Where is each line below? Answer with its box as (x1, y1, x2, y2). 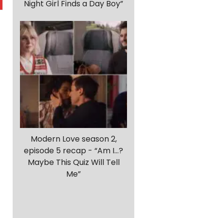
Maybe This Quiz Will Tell (27, 157, 120, 168)
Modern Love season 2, (30, 133, 117, 145)
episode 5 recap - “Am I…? (24, 145, 123, 157)
